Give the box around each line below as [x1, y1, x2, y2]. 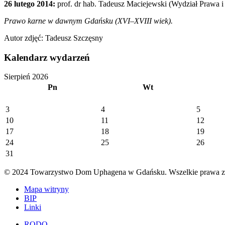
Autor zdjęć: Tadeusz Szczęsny [4, 33, 103, 42]
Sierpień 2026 [4, 72, 48, 81]
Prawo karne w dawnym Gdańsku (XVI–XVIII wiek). [4, 16, 173, 25]
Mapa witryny [24, 185, 69, 194]
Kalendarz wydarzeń [4, 52, 90, 63]
